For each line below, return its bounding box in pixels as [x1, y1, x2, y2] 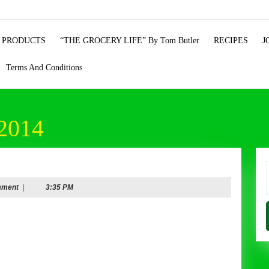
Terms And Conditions [6, 63, 82, 72]
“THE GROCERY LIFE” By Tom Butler [60, 36, 199, 45]
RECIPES [214, 36, 248, 45]
